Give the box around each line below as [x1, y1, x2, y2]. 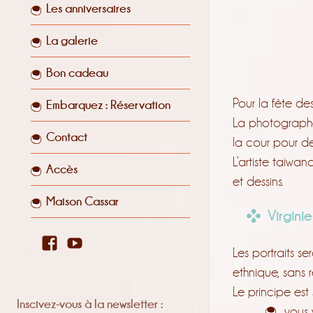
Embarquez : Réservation [45, 98, 170, 112]
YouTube [65, 235, 113, 251]
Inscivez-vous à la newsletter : [16, 297, 163, 312]
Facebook [41, 235, 96, 251]
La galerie [45, 34, 98, 48]
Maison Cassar [45, 194, 119, 209]
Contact [45, 130, 87, 145]
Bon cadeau [45, 66, 108, 80]
